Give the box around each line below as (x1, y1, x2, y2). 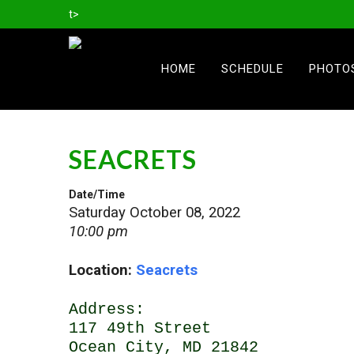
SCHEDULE (221, 62, 284, 76)
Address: (69, 299, 145, 318)
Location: (69, 261, 136, 279)
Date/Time (69, 187, 125, 201)
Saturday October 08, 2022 (69, 203, 240, 221)
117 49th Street (69, 318, 211, 337)
